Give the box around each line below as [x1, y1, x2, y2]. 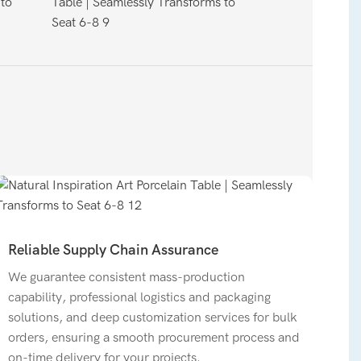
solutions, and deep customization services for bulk [8, 309, 298, 325]
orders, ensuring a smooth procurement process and [8, 330, 301, 345]
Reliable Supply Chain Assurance [8, 242, 219, 259]
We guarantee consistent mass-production [8, 269, 246, 284]
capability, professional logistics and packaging [8, 289, 272, 305]
